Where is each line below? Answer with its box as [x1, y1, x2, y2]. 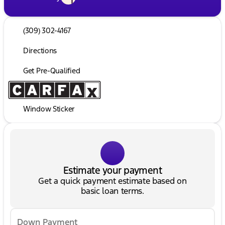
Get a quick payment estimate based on [38, 175, 187, 187]
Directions [23, 46, 57, 56]
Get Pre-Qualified [23, 66, 80, 76]
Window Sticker [23, 104, 75, 114]
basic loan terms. [81, 185, 144, 197]
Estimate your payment [63, 164, 162, 177]
